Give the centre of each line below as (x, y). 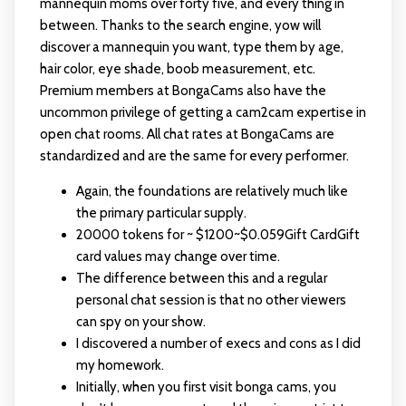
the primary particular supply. (161, 213)
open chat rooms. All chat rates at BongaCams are (187, 134)
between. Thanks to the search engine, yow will (180, 25)
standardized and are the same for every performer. (194, 156)
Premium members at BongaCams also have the (183, 91)
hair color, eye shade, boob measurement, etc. (177, 69)
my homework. (120, 365)
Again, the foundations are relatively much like (212, 191)
